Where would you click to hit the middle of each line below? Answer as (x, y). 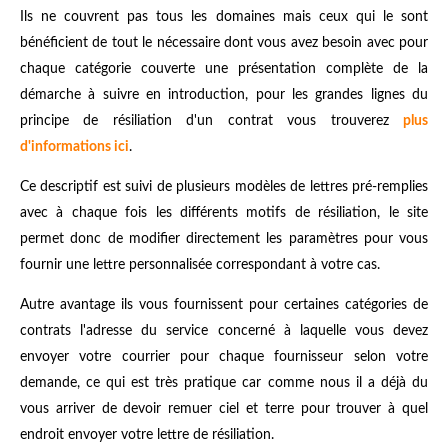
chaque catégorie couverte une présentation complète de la (224, 68)
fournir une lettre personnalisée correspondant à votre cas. (200, 264)
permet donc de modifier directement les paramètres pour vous (224, 238)
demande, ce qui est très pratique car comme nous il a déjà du (224, 382)
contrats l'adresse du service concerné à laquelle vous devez (224, 330)
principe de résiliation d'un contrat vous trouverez (211, 120)
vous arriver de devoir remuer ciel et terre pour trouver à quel (224, 408)
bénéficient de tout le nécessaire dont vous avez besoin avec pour (224, 42)
